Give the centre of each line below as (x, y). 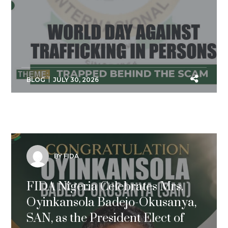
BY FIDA (67, 156)
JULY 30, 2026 (76, 80)
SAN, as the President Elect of (106, 219)
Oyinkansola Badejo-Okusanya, (112, 203)
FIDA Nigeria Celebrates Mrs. (105, 187)
